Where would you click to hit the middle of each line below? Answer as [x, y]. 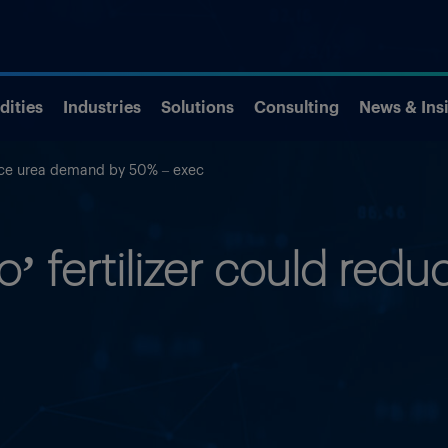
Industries [102, 105]
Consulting [296, 105]
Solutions [197, 105]
